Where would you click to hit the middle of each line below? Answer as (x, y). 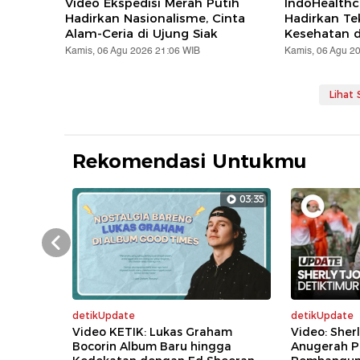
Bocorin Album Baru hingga (152, 347)
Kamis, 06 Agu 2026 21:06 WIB (133, 51)
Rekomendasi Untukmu (190, 162)
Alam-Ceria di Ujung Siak (142, 34)
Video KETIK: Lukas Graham (153, 332)
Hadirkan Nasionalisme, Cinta (155, 18)
